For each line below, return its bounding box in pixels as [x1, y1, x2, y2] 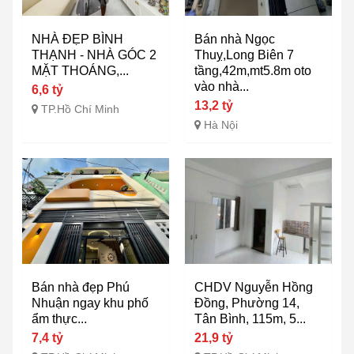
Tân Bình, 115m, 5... [194, 312, 306, 326]
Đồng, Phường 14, [194, 296, 299, 311]
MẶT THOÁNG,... [32, 64, 129, 78]
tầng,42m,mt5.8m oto [194, 64, 311, 78]
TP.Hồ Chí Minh [41, 103, 119, 116]
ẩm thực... [32, 312, 87, 326]
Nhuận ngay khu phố [32, 296, 149, 311]
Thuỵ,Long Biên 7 [194, 48, 294, 62]
